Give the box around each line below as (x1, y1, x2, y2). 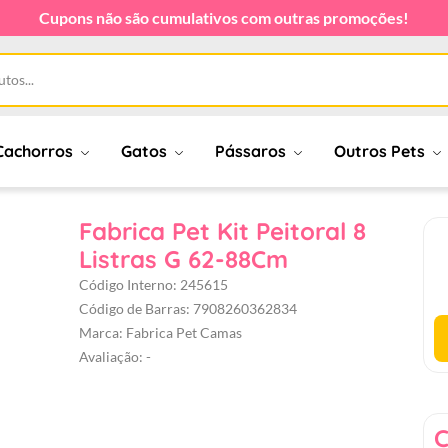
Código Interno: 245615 (79, 276, 229, 294)
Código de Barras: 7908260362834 (79, 300, 298, 318)
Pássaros (214, 141, 290, 162)
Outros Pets (333, 141, 429, 162)
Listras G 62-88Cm (79, 244, 289, 275)
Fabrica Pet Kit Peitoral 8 (79, 216, 367, 247)
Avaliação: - (79, 348, 152, 366)
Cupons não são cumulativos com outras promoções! (39, 8, 409, 27)
